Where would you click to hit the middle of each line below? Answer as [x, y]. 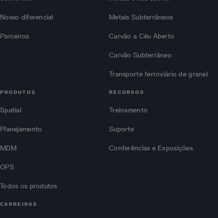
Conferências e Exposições [151, 148]
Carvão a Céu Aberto [142, 36]
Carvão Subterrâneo [141, 55]
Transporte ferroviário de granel [158, 74]
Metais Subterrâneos [141, 18]
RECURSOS [127, 92]
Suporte [121, 129]
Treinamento [128, 110]
